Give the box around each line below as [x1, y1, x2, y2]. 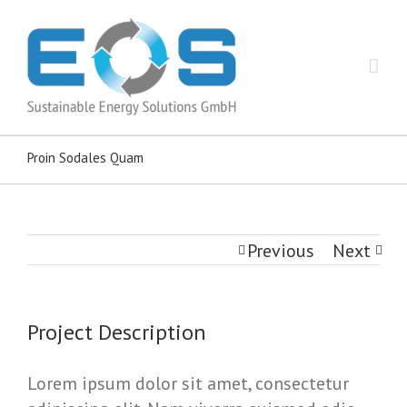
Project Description [27, 318, 206, 346]
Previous [247, 239, 314, 263]
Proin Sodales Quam [27, 149, 144, 166]
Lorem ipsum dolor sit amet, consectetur [27, 372, 349, 395]
